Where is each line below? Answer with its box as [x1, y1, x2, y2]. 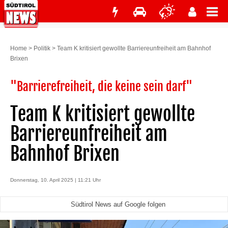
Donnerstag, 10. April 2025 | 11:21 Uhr [10, 177, 101, 183]
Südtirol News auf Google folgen [70, 201, 165, 208]
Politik [34, 45, 50, 52]
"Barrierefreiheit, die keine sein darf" [10, 79, 192, 94]
